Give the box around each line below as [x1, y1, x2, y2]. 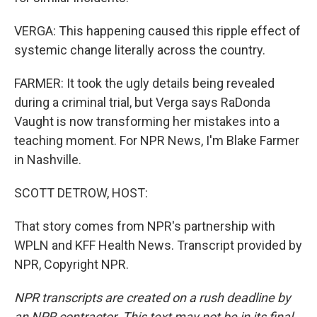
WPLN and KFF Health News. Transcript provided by [14, 238, 302, 253]
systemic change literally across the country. [14, 42, 265, 57]
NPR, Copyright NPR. [14, 257, 129, 272]
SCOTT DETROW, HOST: [14, 185, 148, 200]
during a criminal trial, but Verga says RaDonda [14, 95, 270, 110]
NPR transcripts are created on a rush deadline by [14, 290, 291, 305]
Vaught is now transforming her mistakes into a [14, 114, 279, 129]
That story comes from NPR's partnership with [14, 219, 275, 234]
